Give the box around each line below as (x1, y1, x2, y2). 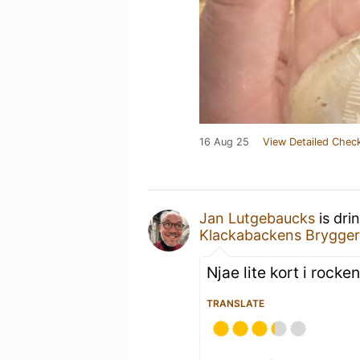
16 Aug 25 (199, 135, 249, 148)
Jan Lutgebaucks (199, 209, 315, 227)
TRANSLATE (207, 297, 264, 309)
